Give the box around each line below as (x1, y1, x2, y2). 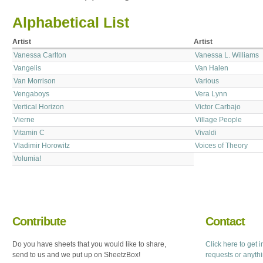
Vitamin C (14, 128, 45, 137)
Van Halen (195, 63, 229, 72)
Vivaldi (195, 128, 217, 137)
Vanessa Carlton (14, 50, 67, 59)
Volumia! (14, 154, 42, 163)
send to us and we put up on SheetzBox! (12, 251, 140, 259)
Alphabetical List (12, 14, 129, 31)
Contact (205, 215, 245, 228)
